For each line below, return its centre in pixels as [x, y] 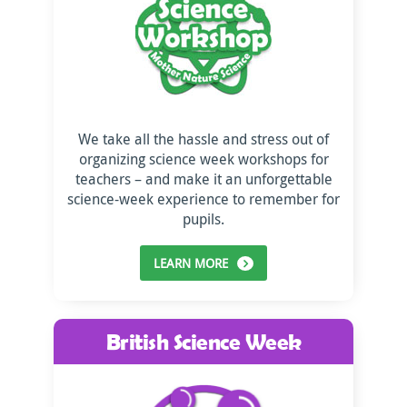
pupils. [203, 219]
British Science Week [203, 341]
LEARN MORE [191, 263]
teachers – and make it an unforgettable [203, 179]
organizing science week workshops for [203, 159]
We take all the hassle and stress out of [203, 139]
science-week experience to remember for [203, 199]
